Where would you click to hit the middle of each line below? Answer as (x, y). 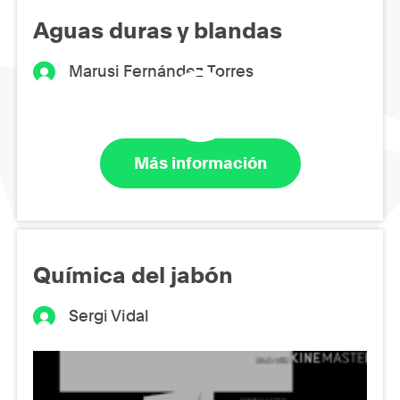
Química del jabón (133, 275)
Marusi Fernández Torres (162, 71)
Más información (200, 163)
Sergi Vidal (109, 315)
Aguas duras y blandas (158, 30)
